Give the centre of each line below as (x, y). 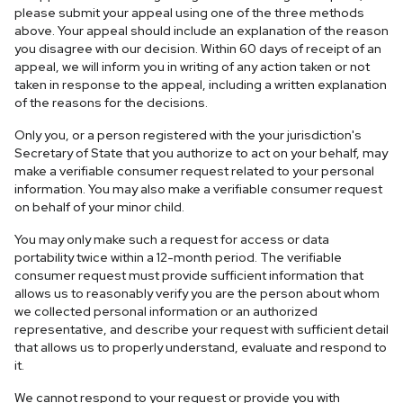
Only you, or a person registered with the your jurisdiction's (188, 135)
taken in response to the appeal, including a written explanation (201, 85)
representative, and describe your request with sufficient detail (201, 329)
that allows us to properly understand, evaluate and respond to (201, 347)
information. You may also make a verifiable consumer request (198, 189)
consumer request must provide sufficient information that (189, 275)
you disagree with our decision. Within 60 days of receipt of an (198, 49)
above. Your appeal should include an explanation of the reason (201, 31)
